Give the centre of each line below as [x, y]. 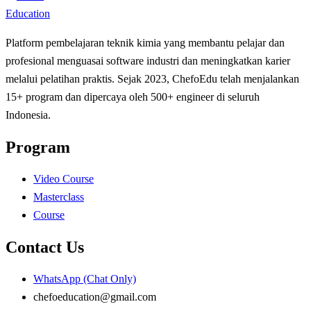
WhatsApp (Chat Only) [85, 278]
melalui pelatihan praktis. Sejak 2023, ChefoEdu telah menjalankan [152, 79]
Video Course [64, 178]
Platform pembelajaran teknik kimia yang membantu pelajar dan [145, 43]
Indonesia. [28, 115]
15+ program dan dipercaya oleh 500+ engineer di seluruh [133, 97]
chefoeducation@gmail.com [95, 296]
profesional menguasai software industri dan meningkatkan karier [148, 61]
